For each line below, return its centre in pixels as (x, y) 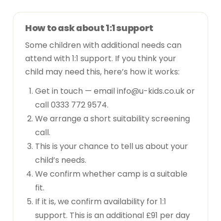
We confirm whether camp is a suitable (111, 174)
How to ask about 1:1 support (89, 28)
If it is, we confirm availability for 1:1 (101, 201)
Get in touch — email (76, 91)
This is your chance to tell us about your (111, 146)
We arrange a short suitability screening (112, 118)
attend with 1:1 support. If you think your (101, 58)
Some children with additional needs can (103, 45)
